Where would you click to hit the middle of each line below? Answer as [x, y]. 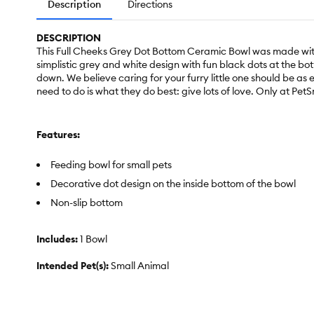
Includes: [58, 239]
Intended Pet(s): [74, 266]
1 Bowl [94, 239]
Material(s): [64, 293]
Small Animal [140, 266]
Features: [58, 135]
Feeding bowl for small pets [111, 165]
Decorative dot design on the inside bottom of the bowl [173, 184]
